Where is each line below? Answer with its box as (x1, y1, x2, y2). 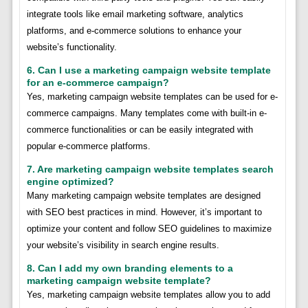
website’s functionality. (26, 41, 117, 52)
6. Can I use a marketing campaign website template (26, 64, 271, 76)
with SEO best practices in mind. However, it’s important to (26, 206, 262, 217)
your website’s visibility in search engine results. (26, 239, 219, 250)
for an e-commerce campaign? (26, 76, 169, 88)
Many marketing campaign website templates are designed (26, 190, 261, 201)
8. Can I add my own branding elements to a (26, 262, 233, 274)
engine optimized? (26, 175, 114, 187)
